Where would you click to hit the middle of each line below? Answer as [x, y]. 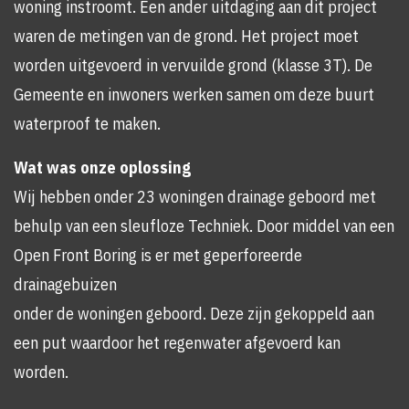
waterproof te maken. [87, 124]
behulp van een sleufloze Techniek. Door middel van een [204, 226]
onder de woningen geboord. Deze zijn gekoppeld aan [194, 314]
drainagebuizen [65, 284]
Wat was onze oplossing [102, 168]
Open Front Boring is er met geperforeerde [158, 255]
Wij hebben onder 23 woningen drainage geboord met [195, 197]
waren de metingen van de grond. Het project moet [186, 36]
